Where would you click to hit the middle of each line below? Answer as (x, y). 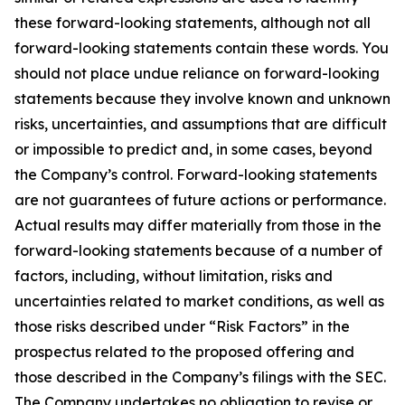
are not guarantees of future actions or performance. (200, 200)
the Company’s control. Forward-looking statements (196, 174)
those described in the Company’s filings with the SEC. (200, 377)
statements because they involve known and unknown (202, 99)
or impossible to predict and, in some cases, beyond (193, 149)
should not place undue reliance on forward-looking (197, 73)
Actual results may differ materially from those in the (198, 225)
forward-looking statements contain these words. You (202, 48)
